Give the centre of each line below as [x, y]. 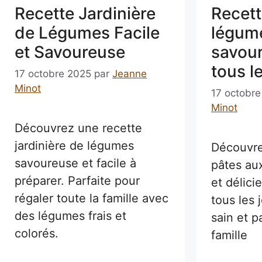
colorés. [37, 234]
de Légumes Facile [87, 32]
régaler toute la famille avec [92, 199]
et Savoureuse [70, 52]
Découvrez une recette [78, 128]
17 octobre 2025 [53, 74]
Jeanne [130, 74]
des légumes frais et [70, 216]
